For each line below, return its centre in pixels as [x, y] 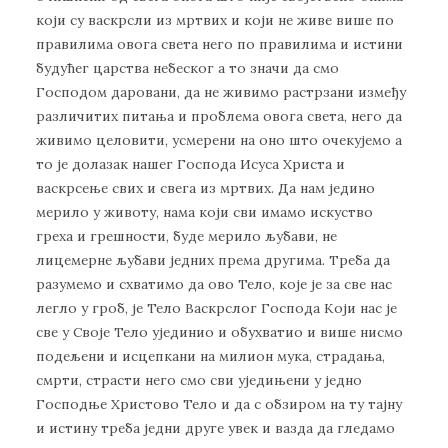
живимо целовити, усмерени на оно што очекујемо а [219, 140]
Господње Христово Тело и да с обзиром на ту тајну [219, 404]
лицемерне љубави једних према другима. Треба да [213, 260]
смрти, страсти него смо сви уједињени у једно [199, 380]
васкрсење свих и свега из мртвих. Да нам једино [205, 188]
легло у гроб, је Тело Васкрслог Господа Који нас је [216, 308]
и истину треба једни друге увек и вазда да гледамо [215, 428]
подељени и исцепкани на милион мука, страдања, [210, 356]
